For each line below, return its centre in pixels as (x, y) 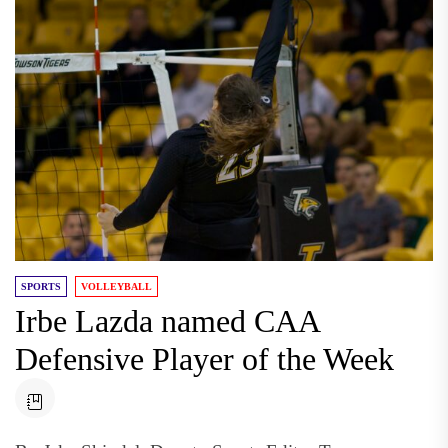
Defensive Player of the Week (204, 359)
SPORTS (41, 286)
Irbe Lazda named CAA (168, 321)
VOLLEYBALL (116, 286)
